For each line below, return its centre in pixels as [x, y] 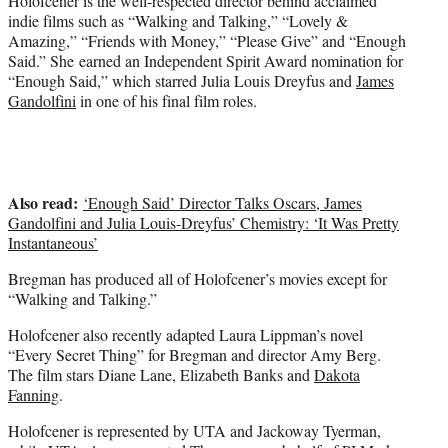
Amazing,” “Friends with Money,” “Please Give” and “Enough [207, 41]
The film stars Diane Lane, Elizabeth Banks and [161, 375]
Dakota [337, 375]
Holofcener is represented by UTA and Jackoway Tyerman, [194, 431]
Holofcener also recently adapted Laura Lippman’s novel [185, 335]
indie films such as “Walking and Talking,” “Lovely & [178, 21]
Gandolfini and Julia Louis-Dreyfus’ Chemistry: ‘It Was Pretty [203, 223]
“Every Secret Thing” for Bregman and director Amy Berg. [194, 355]
